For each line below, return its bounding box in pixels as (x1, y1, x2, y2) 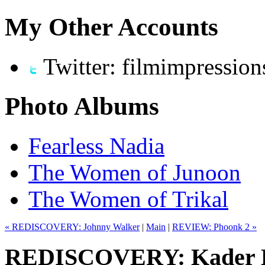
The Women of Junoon (28, 159, 241, 185)
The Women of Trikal (28, 186, 228, 212)
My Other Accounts (5, 13, 218, 41)
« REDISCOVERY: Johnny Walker (5, 221, 140, 232)
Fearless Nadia (28, 132, 164, 159)
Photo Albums (5, 92, 159, 120)
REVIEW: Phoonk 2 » (172, 221, 257, 232)
